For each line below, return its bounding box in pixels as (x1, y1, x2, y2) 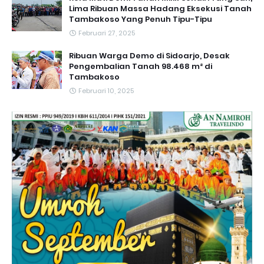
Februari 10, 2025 (78, 86, 134, 96)
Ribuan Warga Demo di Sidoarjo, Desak (69, 50, 230, 62)
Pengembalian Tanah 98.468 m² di (69, 61, 212, 72)
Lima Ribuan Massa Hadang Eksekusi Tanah (69, 3, 252, 15)
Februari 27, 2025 (78, 28, 135, 38)
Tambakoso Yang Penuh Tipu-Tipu (69, 14, 212, 25)
